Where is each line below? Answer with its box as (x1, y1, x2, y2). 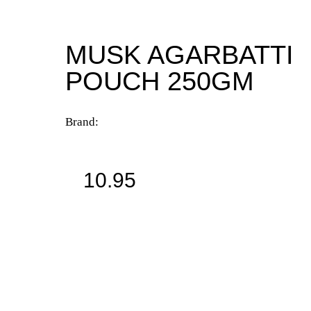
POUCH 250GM (65, 66, 254, 96)
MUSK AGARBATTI (65, 40, 294, 69)
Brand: (65, 115, 99, 128)
